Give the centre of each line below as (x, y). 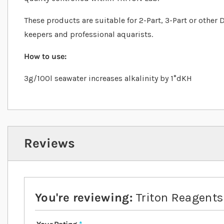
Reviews (49, 143)
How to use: (45, 56)
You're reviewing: (84, 198)
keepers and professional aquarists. (88, 34)
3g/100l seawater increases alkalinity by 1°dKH (108, 78)
